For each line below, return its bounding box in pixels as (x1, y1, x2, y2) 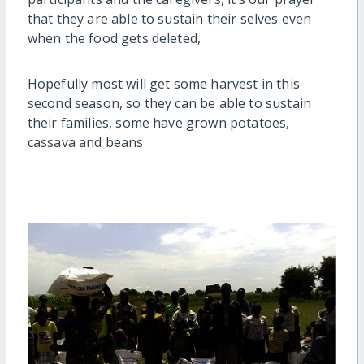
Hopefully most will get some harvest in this (27, 74, 300, 93)
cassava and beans (27, 132, 147, 151)
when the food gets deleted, (27, 28, 205, 47)
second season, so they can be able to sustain (27, 93, 311, 112)
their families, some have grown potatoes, (27, 113, 290, 132)
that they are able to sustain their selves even (27, 9, 312, 28)
